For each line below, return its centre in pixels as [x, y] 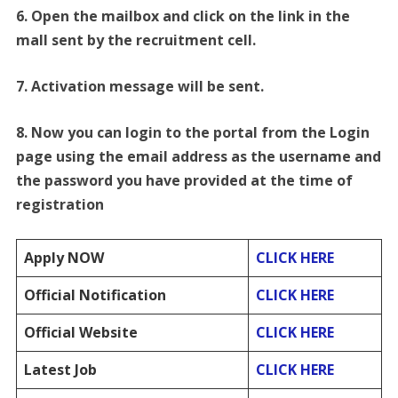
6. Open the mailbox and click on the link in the [183, 16]
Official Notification [95, 295]
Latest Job [60, 370]
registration [60, 205]
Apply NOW [64, 258]
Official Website [80, 333]
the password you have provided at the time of [184, 181]
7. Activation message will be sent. [139, 87]
